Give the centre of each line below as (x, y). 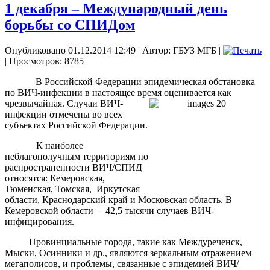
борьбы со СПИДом (70, 24)
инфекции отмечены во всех (64, 114)
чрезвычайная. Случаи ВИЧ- (64, 103)
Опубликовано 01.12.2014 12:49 (70, 50)
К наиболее (44, 145)
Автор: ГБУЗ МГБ (179, 50)
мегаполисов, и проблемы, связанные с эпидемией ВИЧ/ (122, 263)
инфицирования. (39, 221)
